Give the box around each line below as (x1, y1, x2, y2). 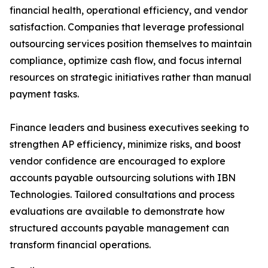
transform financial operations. (10, 239, 151, 251)
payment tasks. (10, 88, 79, 100)
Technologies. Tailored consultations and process (10, 188, 234, 201)
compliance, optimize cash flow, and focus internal (10, 54, 242, 67)
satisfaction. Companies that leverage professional (10, 21, 244, 33)
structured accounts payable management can (10, 222, 229, 234)
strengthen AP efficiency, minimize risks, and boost (10, 138, 241, 151)
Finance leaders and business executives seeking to (10, 121, 249, 134)
